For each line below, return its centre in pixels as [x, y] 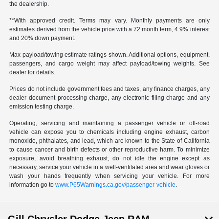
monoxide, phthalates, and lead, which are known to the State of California [109, 141]
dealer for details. [33, 73]
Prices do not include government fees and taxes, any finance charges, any [109, 89]
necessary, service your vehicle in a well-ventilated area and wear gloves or [109, 167]
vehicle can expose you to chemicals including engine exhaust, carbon [109, 132]
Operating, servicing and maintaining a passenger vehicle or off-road [109, 123]
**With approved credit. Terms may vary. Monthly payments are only [109, 21]
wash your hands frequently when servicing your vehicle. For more [109, 176]
